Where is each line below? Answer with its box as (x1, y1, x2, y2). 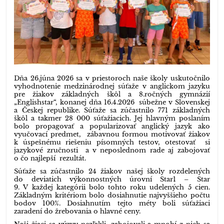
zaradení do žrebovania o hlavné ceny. (14, 207, 141, 216)
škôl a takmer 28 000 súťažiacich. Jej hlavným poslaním (14, 114, 210, 123)
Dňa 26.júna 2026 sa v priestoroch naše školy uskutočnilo (14, 74, 210, 83)
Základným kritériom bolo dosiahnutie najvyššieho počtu (14, 191, 210, 200)
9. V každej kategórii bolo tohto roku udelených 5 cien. (14, 183, 210, 192)
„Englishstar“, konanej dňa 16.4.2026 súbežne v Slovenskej (14, 98, 210, 107)
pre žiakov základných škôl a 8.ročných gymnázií (14, 90, 210, 99)
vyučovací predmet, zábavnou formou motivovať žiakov (14, 130, 210, 139)
